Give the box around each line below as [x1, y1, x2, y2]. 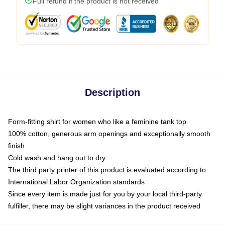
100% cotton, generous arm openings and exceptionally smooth [8, 129, 210, 138]
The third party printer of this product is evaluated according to [8, 165, 206, 174]
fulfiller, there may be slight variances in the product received [8, 201, 200, 210]
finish [8, 141, 25, 150]
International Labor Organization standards [8, 177, 145, 186]
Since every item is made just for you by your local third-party [8, 189, 202, 198]
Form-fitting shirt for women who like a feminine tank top [8, 117, 186, 126]
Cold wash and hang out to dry [8, 153, 105, 162]
